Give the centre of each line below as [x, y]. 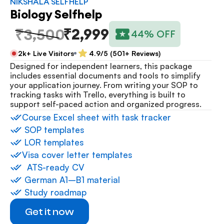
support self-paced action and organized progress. [106, 104]
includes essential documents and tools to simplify [105, 75]
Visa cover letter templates [77, 154]
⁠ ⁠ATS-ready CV [53, 167]
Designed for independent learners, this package [101, 66]
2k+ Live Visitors [46, 53]
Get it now [49, 212]
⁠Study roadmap [54, 192]
